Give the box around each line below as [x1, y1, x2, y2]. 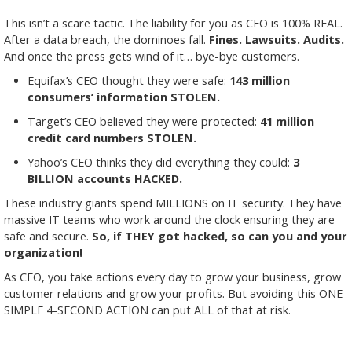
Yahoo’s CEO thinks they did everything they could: [27, 155, 290, 170]
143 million [229, 73, 290, 88]
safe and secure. [4, 229, 92, 244]
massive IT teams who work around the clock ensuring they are [4, 212, 335, 227]
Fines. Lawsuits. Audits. [209, 32, 344, 47]
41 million [260, 114, 314, 129]
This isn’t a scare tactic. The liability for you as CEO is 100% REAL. [4, 16, 343, 31]
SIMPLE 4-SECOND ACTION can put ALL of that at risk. [4, 302, 291, 317]
